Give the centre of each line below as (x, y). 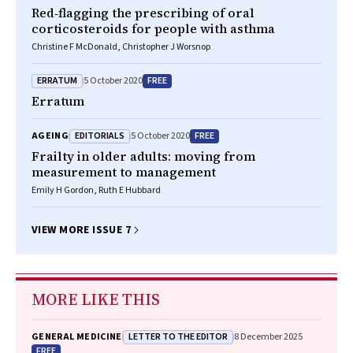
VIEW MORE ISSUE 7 (82, 230)
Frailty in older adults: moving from (143, 156)
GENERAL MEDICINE (77, 337)
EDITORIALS (100, 136)
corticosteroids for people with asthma (153, 28)
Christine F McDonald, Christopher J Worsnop (121, 47)
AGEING (50, 136)
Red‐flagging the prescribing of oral (143, 13)
